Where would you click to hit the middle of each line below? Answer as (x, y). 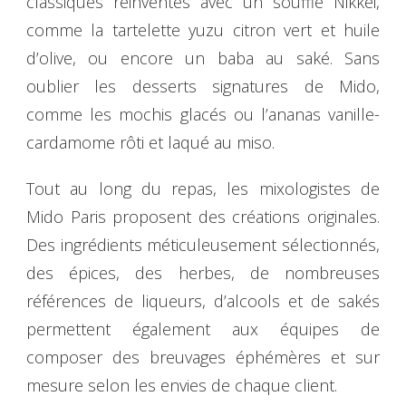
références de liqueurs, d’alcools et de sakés (203, 301)
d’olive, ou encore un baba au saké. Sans (203, 58)
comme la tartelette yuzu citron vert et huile (203, 30)
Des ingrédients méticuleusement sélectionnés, (203, 245)
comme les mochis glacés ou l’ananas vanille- (203, 115)
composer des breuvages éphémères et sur (203, 358)
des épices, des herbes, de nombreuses (203, 273)
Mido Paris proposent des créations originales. (203, 217)
